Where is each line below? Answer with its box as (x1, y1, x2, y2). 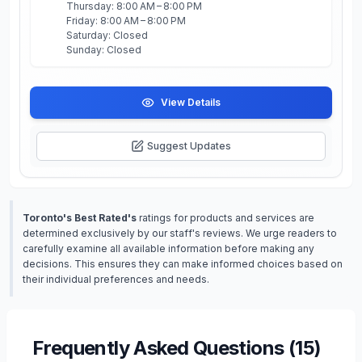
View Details (161, 96, 221, 108)
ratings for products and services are (137, 212, 314, 224)
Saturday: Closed (66, 29, 148, 41)
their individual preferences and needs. (23, 273, 209, 285)
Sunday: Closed (66, 44, 141, 56)
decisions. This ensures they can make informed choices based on (23, 258, 343, 270)
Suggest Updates (147, 140, 231, 152)
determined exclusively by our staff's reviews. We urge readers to (23, 227, 337, 239)
